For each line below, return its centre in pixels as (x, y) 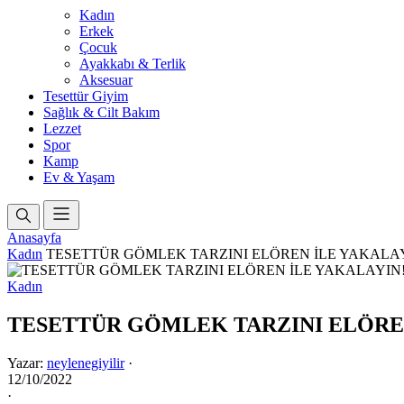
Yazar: (27, 363)
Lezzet (62, 129)
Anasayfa (34, 238)
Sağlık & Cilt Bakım (101, 112)
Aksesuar (106, 80)
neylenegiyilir (86, 363)
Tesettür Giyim (86, 96)
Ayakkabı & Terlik (133, 64)
